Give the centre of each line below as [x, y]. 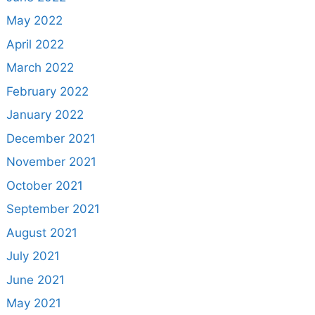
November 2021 [51, 162]
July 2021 [33, 256]
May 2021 [33, 303]
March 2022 [40, 68]
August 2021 [41, 232]
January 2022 [45, 115]
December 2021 [51, 138]
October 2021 [44, 185]
